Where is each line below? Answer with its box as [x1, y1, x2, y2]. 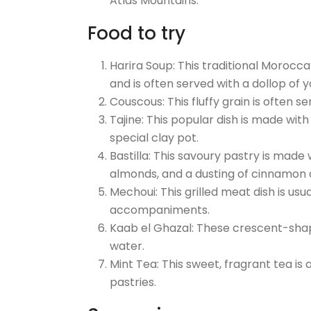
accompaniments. [110, 202, 210, 218]
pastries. [110, 274, 156, 290]
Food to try [87, 21, 185, 46]
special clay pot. [110, 130, 199, 146]
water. [110, 238, 144, 254]
